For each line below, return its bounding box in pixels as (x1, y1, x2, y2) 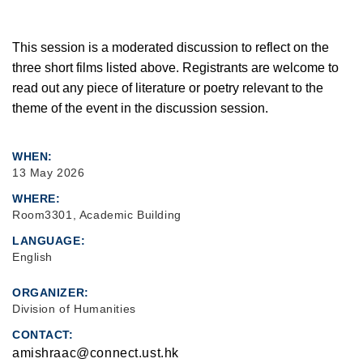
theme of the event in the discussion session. (12, 100, 268, 115)
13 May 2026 (12, 165, 85, 179)
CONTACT (12, 327, 70, 341)
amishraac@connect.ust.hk (12, 345, 179, 360)
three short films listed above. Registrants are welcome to (12, 60, 339, 75)
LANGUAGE (12, 233, 81, 247)
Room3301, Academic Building (12, 207, 181, 221)
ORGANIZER (12, 285, 85, 299)
